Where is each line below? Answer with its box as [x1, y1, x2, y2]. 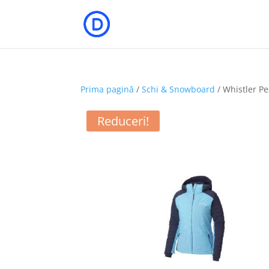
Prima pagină [80, 83, 134, 95]
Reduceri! [97, 113, 150, 129]
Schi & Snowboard [142, 83, 216, 95]
